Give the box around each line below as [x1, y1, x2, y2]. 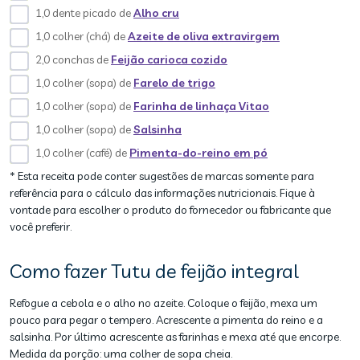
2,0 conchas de [35, 52, 111, 67]
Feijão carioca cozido [111, 52, 227, 67]
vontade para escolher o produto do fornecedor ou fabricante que [10, 202, 331, 217]
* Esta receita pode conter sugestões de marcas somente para [10, 169, 314, 183]
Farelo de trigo [133, 76, 215, 90]
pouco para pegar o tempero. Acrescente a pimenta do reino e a [10, 313, 323, 327]
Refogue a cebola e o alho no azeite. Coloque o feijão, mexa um [10, 296, 317, 310]
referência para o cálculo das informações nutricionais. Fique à [10, 186, 315, 200]
